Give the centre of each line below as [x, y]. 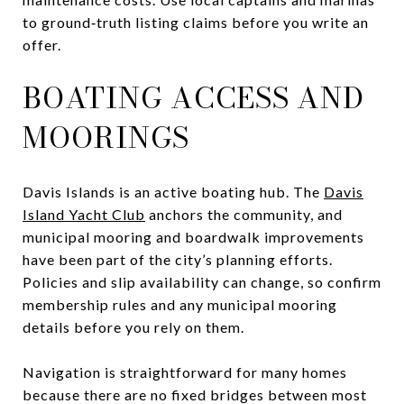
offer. [42, 44]
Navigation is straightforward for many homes [185, 372]
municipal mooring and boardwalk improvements [193, 236]
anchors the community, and [244, 214]
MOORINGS [106, 137]
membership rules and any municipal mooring [180, 304]
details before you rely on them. [133, 326]
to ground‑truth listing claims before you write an [196, 22]
